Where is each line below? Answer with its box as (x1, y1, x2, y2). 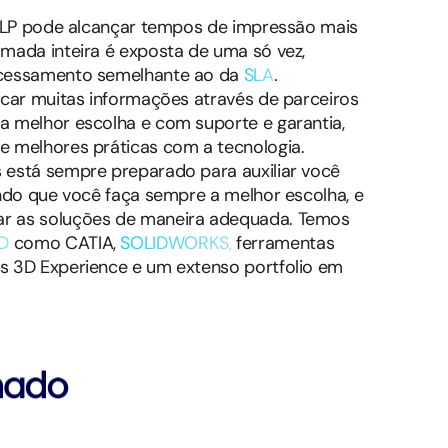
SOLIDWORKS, (120, 230, 232, 255)
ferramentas (231, 230, 335, 255)
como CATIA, (9, 230, 121, 255)
